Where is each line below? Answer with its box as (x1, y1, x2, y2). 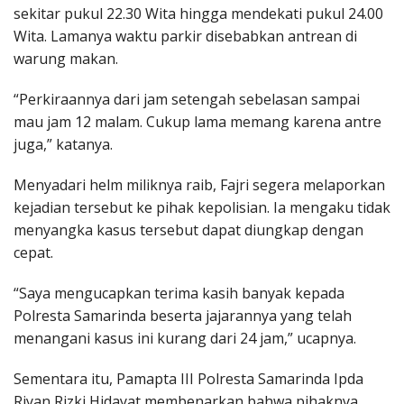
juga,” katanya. (14, 134, 113, 155)
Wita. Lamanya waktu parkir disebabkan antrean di (14, 26, 357, 47)
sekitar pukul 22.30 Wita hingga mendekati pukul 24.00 (14, 4, 383, 24)
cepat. (14, 243, 53, 263)
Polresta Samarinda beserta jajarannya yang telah (14, 306, 352, 326)
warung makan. (14, 49, 118, 69)
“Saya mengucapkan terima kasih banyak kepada (14, 283, 344, 304)
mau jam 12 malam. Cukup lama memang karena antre (14, 112, 381, 133)
